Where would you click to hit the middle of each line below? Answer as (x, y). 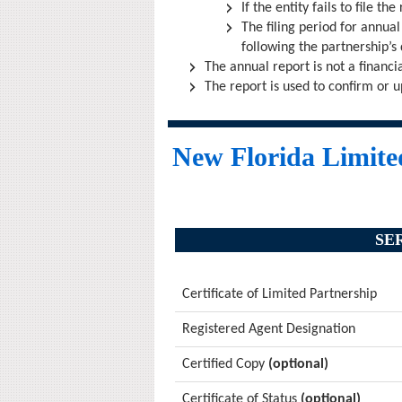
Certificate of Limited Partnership (280, 294)
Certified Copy (225, 364)
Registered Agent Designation (269, 329)
